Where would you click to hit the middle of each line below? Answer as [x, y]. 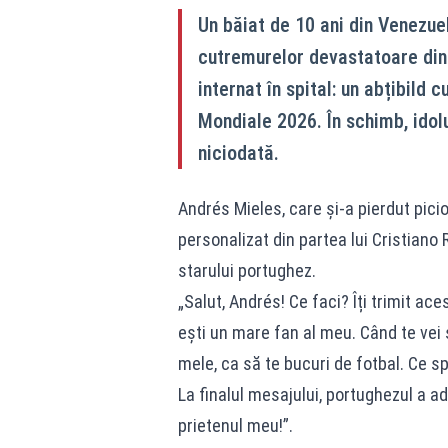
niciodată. [238, 153]
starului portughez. [246, 270]
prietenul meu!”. [235, 425]
